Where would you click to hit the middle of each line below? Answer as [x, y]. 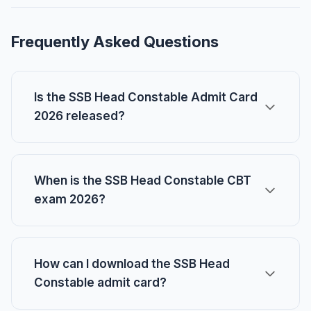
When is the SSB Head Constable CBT [143, 180]
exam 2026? [70, 199]
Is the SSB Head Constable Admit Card [146, 97]
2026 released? [79, 116]
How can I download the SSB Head [132, 264]
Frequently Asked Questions [115, 42]
